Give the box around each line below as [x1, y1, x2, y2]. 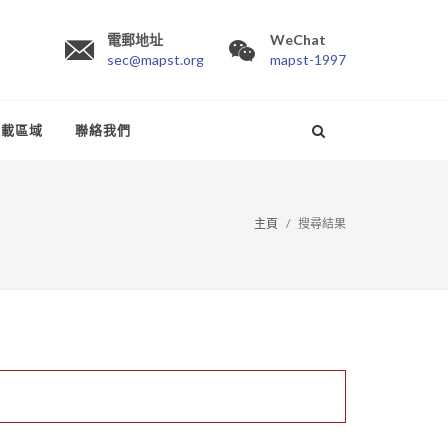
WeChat [270, 31, 326, 48]
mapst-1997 [270, 51, 346, 68]
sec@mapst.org [107, 51, 204, 68]
